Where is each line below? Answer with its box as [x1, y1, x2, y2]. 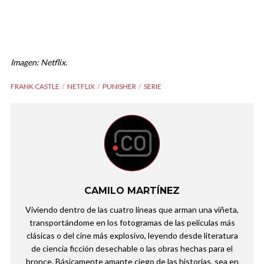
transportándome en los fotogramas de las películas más [29, 217, 235, 228]
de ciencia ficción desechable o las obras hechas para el [31, 243, 233, 254]
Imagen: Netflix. [11, 57, 67, 68]
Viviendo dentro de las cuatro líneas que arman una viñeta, [25, 204, 239, 215]
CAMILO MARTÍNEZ [84, 185, 180, 197]
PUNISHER [103, 82, 136, 91]
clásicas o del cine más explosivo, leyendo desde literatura [26, 230, 238, 241]
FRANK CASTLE [11, 82, 60, 91]
